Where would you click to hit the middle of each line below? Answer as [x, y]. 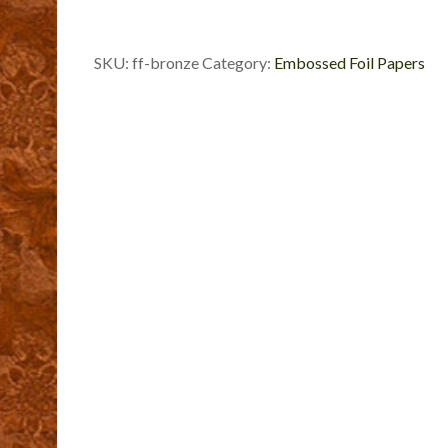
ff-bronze [165, 62]
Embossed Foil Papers [349, 62]
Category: [237, 62]
